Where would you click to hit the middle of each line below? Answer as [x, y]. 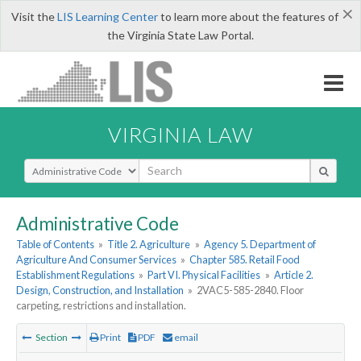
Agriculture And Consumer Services [96, 260]
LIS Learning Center [107, 17]
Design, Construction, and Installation [100, 290]
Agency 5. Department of [259, 245]
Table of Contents [55, 245]
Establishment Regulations [75, 275]
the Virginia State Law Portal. [180, 35]
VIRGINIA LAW [180, 134]
